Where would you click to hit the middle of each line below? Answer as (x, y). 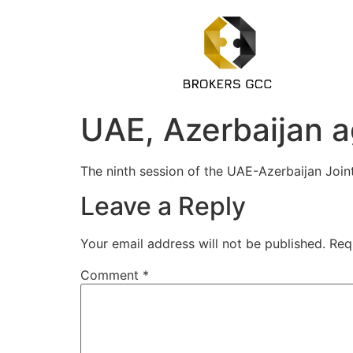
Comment (111, 275)
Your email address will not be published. (203, 244)
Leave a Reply (163, 206)
